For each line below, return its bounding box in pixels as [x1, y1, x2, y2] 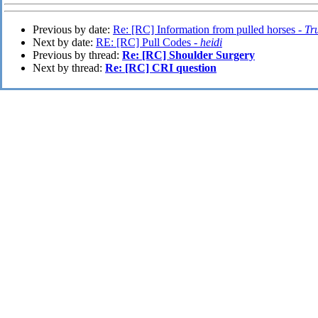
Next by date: [33, 36, 96, 49]
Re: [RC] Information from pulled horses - [113, 23, 305, 36]
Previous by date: [33, 23, 113, 36]
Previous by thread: [33, 49, 122, 62]
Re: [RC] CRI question [105, 62, 216, 75]
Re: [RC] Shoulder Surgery [122, 49, 255, 62]
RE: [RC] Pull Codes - [96, 36, 200, 49]
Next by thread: [33, 62, 105, 75]
